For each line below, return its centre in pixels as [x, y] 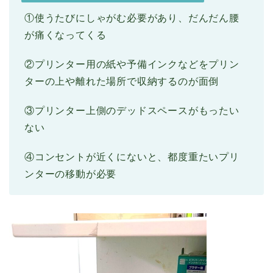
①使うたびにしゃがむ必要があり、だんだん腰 [132, 18]
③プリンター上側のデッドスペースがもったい [132, 110]
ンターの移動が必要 [71, 174]
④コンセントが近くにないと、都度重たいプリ [132, 157]
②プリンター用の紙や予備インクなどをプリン [132, 64]
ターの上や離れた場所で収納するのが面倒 [122, 81]
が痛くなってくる [66, 35]
